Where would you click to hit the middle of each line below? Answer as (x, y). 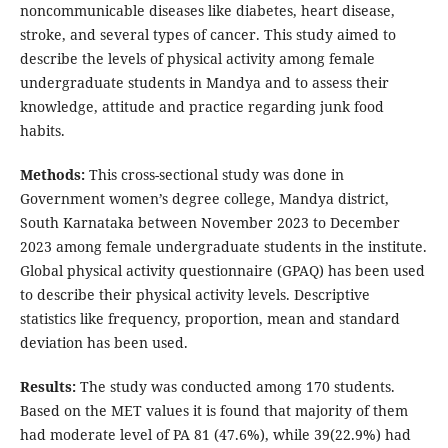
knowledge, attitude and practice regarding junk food (201, 107)
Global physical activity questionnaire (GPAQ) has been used (222, 271)
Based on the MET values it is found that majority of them (213, 411)
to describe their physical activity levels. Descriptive (194, 295)
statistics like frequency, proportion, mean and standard (209, 319)
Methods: (52, 175)
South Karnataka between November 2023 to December (209, 223)
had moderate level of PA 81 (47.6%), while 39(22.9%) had (215, 435)
